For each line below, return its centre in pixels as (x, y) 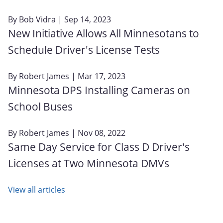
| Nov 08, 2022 (97, 133)
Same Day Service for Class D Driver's (99, 147)
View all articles (37, 189)
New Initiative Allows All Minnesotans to (104, 33)
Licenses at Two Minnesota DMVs (89, 163)
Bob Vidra (37, 19)
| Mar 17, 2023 (97, 76)
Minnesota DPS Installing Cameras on (99, 90)
